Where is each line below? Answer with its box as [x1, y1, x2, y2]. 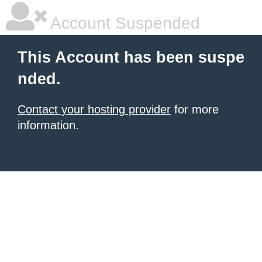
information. [18, 119, 79, 132]
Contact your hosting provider [18, 103, 171, 116]
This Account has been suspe [18, 49, 244, 66]
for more [171, 103, 219, 116]
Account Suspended [47, 14, 200, 32]
